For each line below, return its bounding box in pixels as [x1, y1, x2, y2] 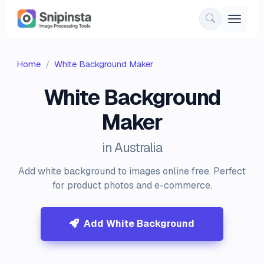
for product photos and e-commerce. [52, 179, 212, 192]
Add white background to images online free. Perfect [18, 165, 246, 177]
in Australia [102, 139, 162, 156]
